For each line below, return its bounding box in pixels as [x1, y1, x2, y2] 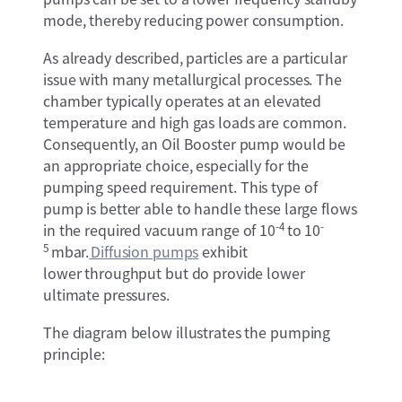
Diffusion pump [91, 240, 193, 262]
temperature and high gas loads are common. [43, 110, 347, 133]
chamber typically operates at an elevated [43, 89, 322, 111]
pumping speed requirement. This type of [43, 175, 318, 197]
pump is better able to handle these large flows [43, 197, 357, 219]
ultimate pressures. [43, 283, 170, 305]
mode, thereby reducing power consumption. [43, 8, 345, 31]
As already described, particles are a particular [43, 46, 347, 68]
